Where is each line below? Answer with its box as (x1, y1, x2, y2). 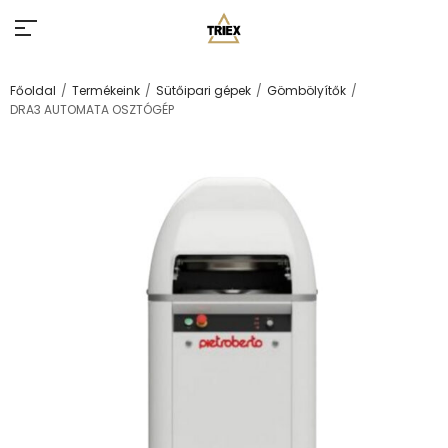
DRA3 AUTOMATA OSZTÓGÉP (10, 101, 174, 118)
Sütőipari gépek (156, 82, 251, 99)
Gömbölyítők (267, 82, 346, 99)
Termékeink (72, 82, 140, 99)
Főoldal (10, 82, 56, 99)
